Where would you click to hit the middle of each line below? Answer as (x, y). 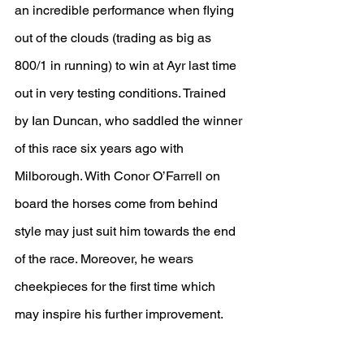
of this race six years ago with (101, 148)
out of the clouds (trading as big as (115, 38)
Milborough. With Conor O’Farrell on (119, 176)
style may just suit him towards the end (127, 231)
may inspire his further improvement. (119, 314)
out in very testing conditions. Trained (122, 93)
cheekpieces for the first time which (117, 286)
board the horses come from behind (118, 204)
